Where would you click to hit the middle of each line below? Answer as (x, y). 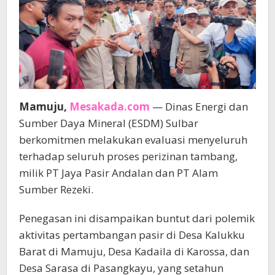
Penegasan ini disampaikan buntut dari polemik (137, 219)
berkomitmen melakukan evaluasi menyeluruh (133, 140)
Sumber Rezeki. (56, 190)
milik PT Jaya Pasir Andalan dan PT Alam (118, 173)
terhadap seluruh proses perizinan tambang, (128, 157)
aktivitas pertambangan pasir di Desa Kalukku (132, 235)
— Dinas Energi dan (199, 107)
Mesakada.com (110, 107)
